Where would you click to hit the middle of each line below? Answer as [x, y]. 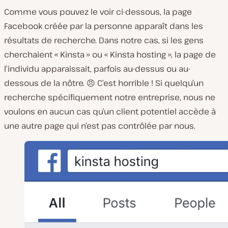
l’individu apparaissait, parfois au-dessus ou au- [97, 69]
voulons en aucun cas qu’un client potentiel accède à [110, 112]
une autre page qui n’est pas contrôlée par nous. [100, 126]
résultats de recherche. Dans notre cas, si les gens [104, 40]
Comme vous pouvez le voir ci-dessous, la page [98, 12]
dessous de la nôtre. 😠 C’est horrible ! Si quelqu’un [104, 83]
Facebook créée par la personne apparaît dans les [104, 26]
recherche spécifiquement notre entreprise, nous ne [110, 97]
